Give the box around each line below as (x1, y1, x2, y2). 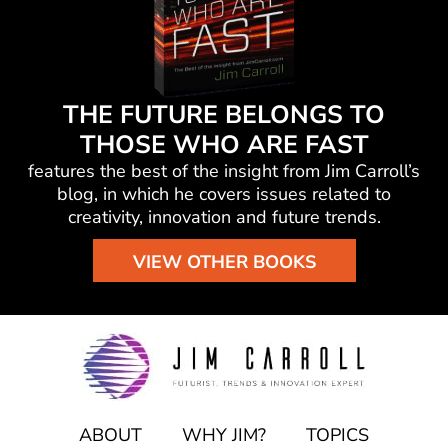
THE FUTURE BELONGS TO (63, 98, 385, 132)
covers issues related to (194, 182, 391, 206)
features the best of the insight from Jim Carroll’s (28, 159, 420, 183)
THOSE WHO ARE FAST (79, 128, 369, 162)
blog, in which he (57, 182, 194, 206)
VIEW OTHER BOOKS (132, 250, 316, 274)
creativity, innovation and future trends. (67, 205, 381, 229)
